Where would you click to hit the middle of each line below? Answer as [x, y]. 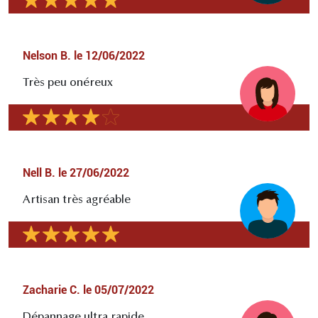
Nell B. [39, 173]
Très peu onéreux [68, 83]
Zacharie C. [51, 290]
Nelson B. [47, 56]
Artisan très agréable [77, 201]
